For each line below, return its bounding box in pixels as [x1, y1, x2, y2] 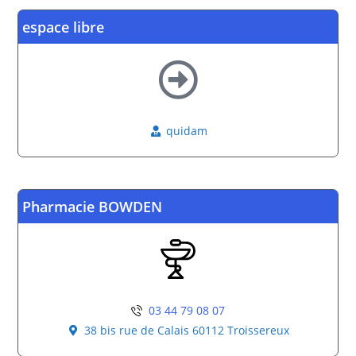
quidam [166, 123, 208, 138]
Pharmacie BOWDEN [22, 197, 163, 216]
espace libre [22, 17, 105, 37]
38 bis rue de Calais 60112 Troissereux [84, 323, 290, 338]
